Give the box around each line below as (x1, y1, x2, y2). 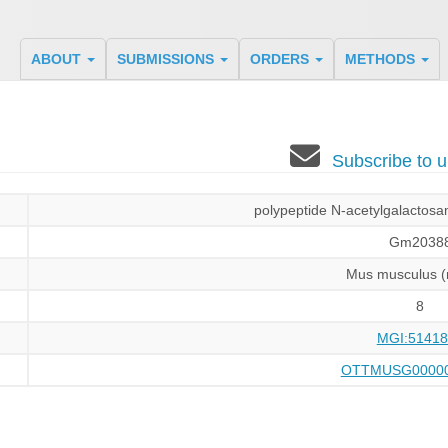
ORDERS (249, 51, 313, 67)
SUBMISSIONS (116, 51, 218, 67)
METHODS (344, 51, 419, 67)
